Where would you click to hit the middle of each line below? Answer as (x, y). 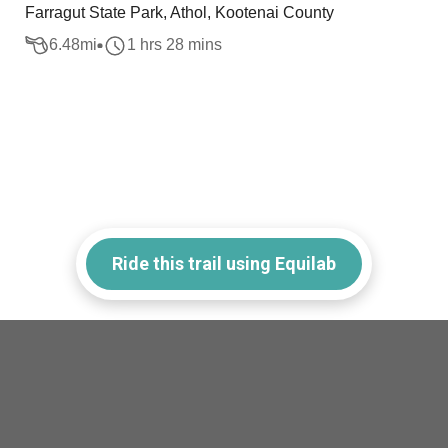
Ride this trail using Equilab (224, 263)
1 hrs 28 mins (175, 45)
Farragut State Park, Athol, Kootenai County (180, 12)
